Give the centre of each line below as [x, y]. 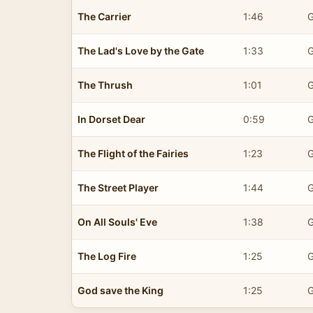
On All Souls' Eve [117, 221]
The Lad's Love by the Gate [141, 50]
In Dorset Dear [111, 119]
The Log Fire [107, 256]
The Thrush [105, 85]
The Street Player [118, 187]
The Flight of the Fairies [133, 153]
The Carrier [104, 16]
